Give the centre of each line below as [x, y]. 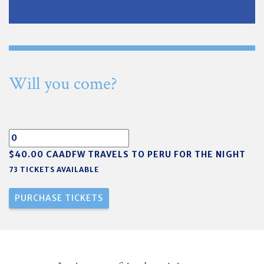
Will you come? [63, 84]
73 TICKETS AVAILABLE [54, 169]
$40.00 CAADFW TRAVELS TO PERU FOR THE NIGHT [127, 154]
